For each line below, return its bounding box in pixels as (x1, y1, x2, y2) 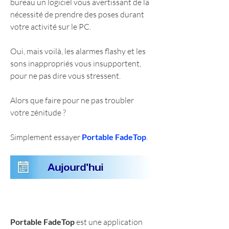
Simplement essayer (10, 131, 82, 142)
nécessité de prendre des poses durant (10, 9, 144, 19)
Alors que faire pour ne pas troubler (10, 95, 134, 105)
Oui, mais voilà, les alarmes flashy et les (10, 45, 146, 56)
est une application (75, 217, 143, 227)
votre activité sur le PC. (10, 21, 91, 32)
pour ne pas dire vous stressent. (10, 70, 121, 81)
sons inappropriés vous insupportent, (10, 58, 141, 68)
